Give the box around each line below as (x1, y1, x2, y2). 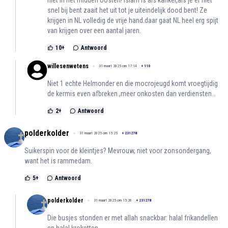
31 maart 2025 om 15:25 (79, 130, 118, 135)
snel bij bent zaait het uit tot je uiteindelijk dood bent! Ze (47, 6, 207, 14)
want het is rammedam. (24, 156, 92, 165)
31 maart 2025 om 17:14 (99, 63, 137, 68)
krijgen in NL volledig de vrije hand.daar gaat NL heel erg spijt (47, 16, 218, 24)
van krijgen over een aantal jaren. (47, 26, 141, 35)
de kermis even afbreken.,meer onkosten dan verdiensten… (47, 89, 216, 98)
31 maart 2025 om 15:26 (94, 197, 132, 203)
